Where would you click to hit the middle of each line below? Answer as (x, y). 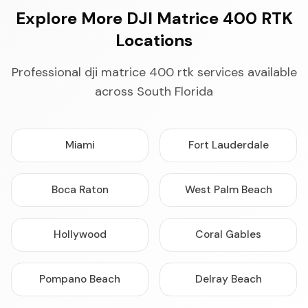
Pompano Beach (80, 279)
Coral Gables (228, 234)
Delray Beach (228, 279)
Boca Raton (80, 190)
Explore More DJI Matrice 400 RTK (154, 18)
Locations (154, 40)
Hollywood (80, 234)
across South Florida (154, 91)
